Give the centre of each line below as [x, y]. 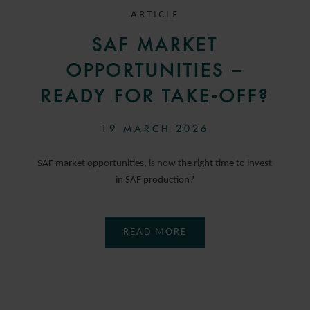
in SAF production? [155, 180]
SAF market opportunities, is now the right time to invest [155, 163]
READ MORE [155, 232]
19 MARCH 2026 [155, 128]
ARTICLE [155, 15]
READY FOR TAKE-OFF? [155, 96]
